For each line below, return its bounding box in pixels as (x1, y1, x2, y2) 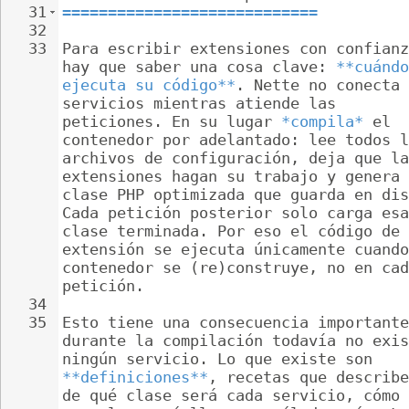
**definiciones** (62, 368, 208, 386)
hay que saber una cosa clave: (62, 58, 336, 76)
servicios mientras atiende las (62, 94, 345, 112)
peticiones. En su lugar (62, 112, 281, 131)
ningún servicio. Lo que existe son (62, 350, 382, 368)
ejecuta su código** (62, 76, 236, 94)
